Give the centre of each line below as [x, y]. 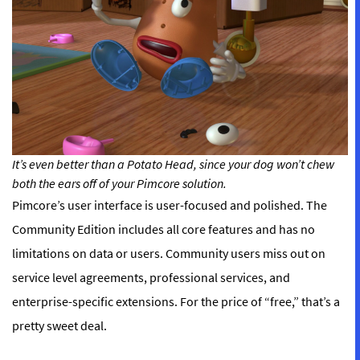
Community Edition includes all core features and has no [164, 229]
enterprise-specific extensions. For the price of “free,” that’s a [176, 302]
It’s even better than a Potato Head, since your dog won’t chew [173, 164]
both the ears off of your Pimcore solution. [119, 184]
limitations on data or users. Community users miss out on [169, 254]
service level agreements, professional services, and [151, 278]
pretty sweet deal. [59, 326]
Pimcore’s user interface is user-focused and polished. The [170, 205]
